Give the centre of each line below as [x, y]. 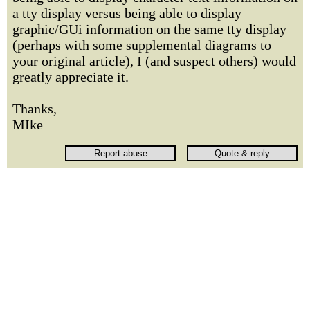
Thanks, [35, 109]
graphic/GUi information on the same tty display [149, 29]
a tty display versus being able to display [127, 13]
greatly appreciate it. [71, 77]
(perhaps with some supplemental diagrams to [142, 45]
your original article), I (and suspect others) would [154, 61]
